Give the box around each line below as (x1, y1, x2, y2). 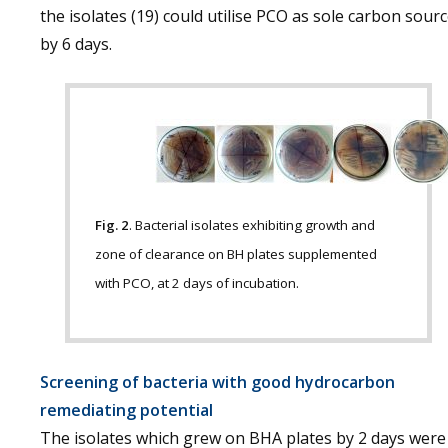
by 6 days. (40, 33, 112, 55)
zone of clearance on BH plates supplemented (95, 245, 377, 263)
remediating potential (40, 399, 213, 421)
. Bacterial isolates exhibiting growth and (129, 216, 375, 234)
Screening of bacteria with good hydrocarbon (40, 371, 395, 393)
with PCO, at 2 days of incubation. (95, 274, 299, 292)
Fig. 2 (95, 216, 129, 234)
